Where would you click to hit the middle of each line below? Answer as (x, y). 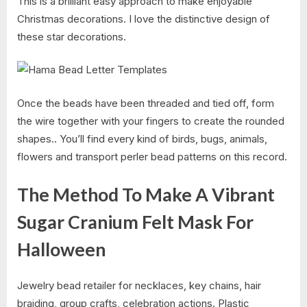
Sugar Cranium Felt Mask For (135, 222)
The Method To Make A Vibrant (146, 195)
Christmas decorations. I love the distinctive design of (144, 19)
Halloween (61, 250)
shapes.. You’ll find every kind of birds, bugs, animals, (142, 138)
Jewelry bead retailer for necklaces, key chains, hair (139, 285)
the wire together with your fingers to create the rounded (151, 121)
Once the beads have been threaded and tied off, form (146, 103)
